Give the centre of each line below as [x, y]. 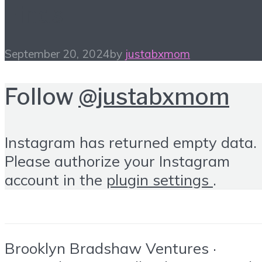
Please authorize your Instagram [117, 161]
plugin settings [160, 179]
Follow [42, 97]
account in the [56, 179]
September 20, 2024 [57, 54]
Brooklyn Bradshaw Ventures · [111, 248]
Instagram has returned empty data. [131, 142]
